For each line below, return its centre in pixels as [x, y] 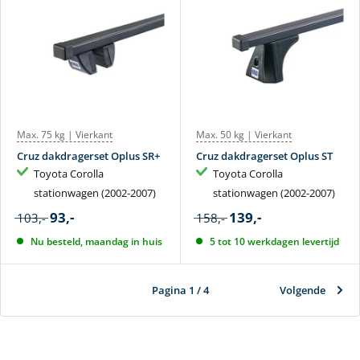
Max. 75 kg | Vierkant [65, 134]
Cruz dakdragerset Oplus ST [264, 155]
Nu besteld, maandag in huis [96, 241]
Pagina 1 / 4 [180, 290]
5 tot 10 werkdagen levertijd [274, 241]
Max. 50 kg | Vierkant [244, 134]
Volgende [303, 290]
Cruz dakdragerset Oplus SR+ [88, 155]
